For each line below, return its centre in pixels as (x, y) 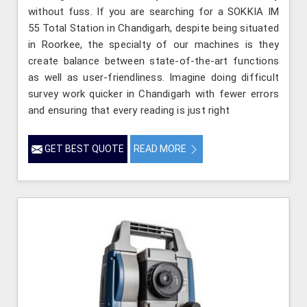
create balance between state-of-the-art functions (153, 61)
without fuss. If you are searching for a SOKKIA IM (153, 12)
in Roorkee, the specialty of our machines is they (153, 45)
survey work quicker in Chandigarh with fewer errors (153, 94)
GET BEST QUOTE (83, 149)
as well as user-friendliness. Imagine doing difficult (153, 78)
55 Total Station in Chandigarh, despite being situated (153, 28)
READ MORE (161, 149)
